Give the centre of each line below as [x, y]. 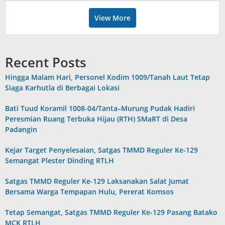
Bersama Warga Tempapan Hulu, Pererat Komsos [89, 191]
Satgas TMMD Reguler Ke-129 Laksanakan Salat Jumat [97, 181]
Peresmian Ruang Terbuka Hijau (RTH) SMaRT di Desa [96, 119]
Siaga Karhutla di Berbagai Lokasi [62, 87]
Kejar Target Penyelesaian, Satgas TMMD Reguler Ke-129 [101, 150]
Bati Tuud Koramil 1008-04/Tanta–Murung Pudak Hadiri [100, 108]
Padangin [21, 129]
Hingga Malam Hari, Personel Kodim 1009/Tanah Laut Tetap [107, 77]
